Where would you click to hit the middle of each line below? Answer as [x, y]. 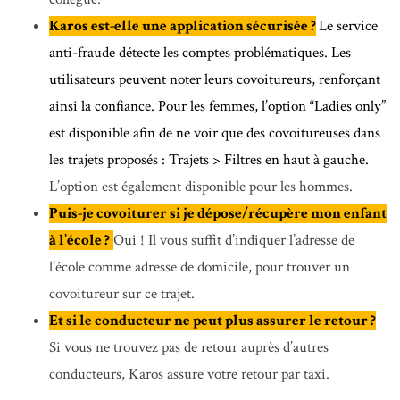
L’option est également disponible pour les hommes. [201, 187]
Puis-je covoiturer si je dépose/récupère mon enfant [218, 214]
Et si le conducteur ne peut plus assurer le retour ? [212, 321]
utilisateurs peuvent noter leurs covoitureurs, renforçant [215, 80]
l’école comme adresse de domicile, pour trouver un [200, 267]
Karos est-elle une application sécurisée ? [183, 26]
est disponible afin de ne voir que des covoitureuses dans [215, 133]
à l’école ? [79, 241]
